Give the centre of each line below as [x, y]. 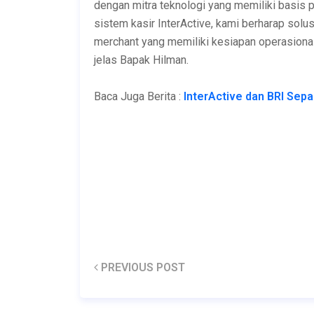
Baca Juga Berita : [139, 96]
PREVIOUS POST [142, 267]
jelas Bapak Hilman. [141, 60]
